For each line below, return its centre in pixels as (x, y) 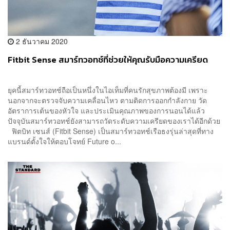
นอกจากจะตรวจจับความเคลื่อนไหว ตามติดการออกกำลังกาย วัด (107, 100)
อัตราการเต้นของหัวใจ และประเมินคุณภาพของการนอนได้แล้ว (106, 110)
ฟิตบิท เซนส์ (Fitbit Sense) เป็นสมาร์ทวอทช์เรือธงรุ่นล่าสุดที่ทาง (111, 131)
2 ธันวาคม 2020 (41, 41)
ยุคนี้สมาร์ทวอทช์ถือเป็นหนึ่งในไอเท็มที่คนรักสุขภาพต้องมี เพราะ (108, 90)
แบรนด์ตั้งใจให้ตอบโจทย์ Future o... (64, 141)
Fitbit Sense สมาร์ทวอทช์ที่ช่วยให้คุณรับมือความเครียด (108, 60)
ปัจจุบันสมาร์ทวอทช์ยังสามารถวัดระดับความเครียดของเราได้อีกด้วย (115, 120)
